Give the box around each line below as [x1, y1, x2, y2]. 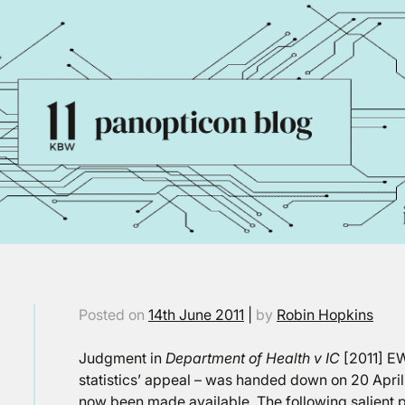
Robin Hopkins [277, 306, 373, 324]
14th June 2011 [148, 306, 244, 324]
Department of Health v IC [165, 349, 340, 367]
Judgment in [79, 349, 165, 367]
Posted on [79, 306, 148, 324]
